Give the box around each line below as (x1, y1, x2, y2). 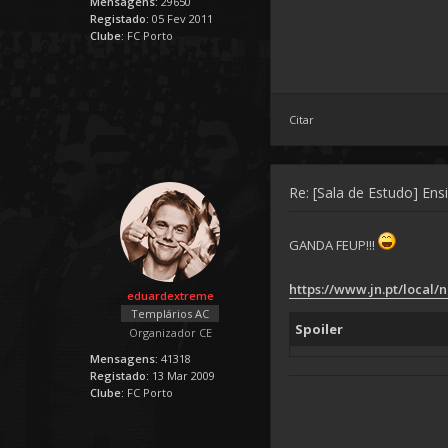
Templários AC (131, 306, 209, 321)
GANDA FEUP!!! (289, 236, 378, 254)
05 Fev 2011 (152, 11, 213, 26)
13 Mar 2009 (152, 368, 215, 383)
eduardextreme (126, 288, 214, 303)
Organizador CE (128, 325, 212, 340)
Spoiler (295, 320, 343, 338)
